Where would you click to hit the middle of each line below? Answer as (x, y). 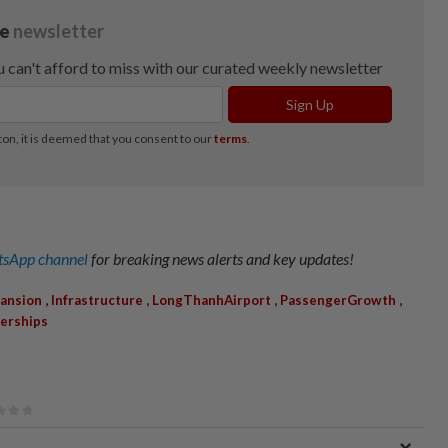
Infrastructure (97, 299)
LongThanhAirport (211, 299)
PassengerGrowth (338, 299)
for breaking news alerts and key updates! (222, 258)
